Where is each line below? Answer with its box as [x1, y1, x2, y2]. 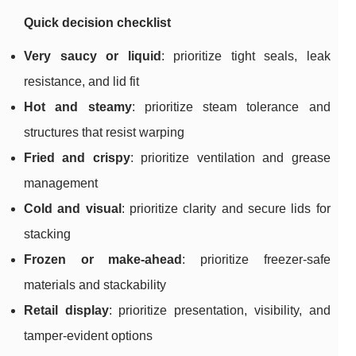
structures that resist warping [24, 126, 184, 140]
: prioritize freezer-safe [182, 253, 331, 267]
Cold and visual [24, 202, 122, 216]
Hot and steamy [24, 100, 132, 114]
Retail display [24, 304, 109, 318]
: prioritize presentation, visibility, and [108, 304, 331, 318]
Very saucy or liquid [24, 49, 161, 64]
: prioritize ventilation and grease [130, 151, 331, 165]
